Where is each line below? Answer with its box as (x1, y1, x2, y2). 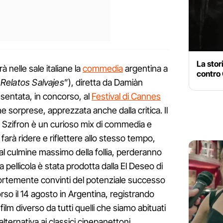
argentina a (123, 63, 168, 74)
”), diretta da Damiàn (64, 77, 143, 88)
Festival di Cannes (92, 91, 161, 102)
